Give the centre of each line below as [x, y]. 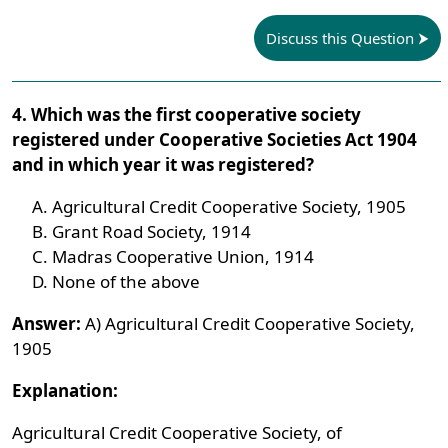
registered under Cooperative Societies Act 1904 [215, 139]
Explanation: [65, 390]
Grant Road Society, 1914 [152, 231]
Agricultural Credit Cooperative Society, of [177, 432]
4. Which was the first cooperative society [187, 114]
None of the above [126, 281]
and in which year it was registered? [163, 164]
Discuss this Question [339, 38]
